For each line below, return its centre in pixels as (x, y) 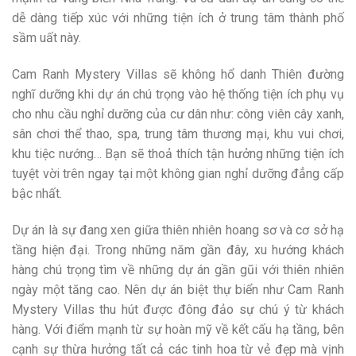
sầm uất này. (46, 38)
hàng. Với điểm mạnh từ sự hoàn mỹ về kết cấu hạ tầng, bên (178, 329)
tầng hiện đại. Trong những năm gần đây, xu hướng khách (178, 250)
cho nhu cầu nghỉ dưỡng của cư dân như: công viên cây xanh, (178, 114)
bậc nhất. (37, 193)
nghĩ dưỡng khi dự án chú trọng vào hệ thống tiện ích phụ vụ (178, 94)
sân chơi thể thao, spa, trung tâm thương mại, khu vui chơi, (178, 133)
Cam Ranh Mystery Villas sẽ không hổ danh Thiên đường (178, 74)
